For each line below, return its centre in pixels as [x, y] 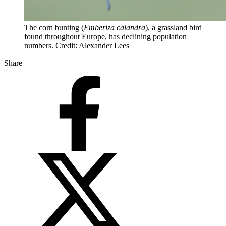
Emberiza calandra [115, 27]
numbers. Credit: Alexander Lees [77, 45]
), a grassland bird [174, 27]
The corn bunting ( [54, 27]
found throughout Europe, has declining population [105, 36]
